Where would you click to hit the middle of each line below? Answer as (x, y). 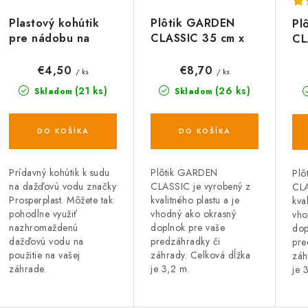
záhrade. (27, 269)
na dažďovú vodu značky (63, 187)
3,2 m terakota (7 (199, 54)
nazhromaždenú (44, 228)
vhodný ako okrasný (193, 214)
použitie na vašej (45, 255)
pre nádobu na (49, 38)
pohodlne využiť (43, 214)
